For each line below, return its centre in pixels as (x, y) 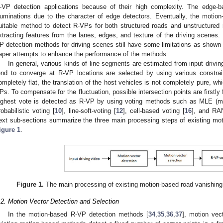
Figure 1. (30, 184)
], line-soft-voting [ (89, 111)
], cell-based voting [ (154, 111)
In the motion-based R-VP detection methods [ (78, 215)
